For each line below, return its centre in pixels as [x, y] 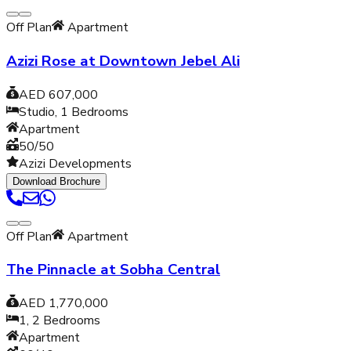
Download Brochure [56, 181]
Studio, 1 [43, 112]
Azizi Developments [75, 163]
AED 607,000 [58, 94]
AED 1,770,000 [63, 304]
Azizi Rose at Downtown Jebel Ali [123, 62]
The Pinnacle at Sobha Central [113, 270]
